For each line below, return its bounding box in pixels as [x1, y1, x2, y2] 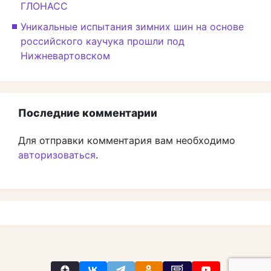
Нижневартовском [21, 49, 110, 62]
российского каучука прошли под [21, 34, 184, 47]
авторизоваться [18, 148, 96, 161]
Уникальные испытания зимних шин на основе [21, 20, 244, 33]
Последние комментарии [18, 106, 157, 119]
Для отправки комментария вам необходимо [18, 134, 235, 146]
